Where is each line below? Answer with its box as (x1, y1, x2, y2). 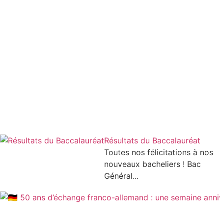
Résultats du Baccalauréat (104, 135, 200, 145)
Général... (104, 170, 138, 181)
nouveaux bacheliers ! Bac (104, 159, 201, 169)
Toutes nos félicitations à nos (104, 147, 213, 157)
